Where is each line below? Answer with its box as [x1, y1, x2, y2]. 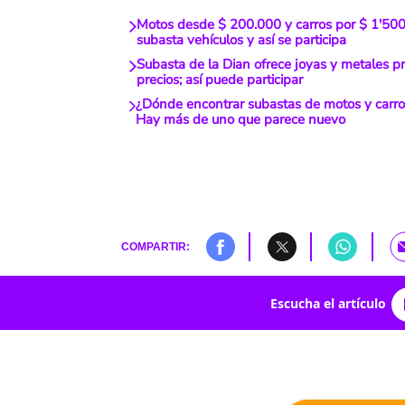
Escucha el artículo [269, 294, 386, 312]
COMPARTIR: [120, 240, 190, 253]
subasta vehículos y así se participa [136, 31, 346, 50]
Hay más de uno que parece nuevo [136, 110, 346, 129]
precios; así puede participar [136, 71, 303, 89]
